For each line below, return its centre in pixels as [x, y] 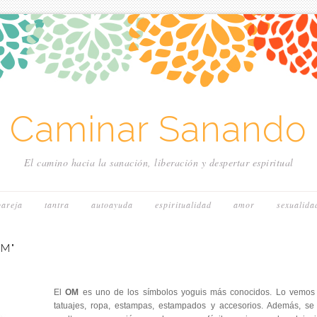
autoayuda [112, 204]
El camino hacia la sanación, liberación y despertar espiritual [158, 162]
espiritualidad [183, 204]
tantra [57, 204]
